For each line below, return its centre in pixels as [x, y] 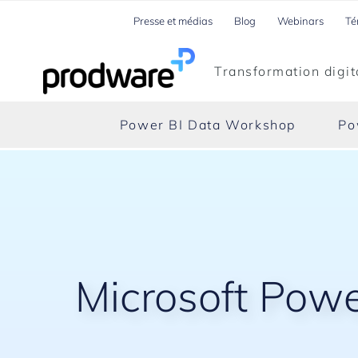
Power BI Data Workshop [207, 125]
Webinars [301, 21]
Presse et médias [173, 21]
